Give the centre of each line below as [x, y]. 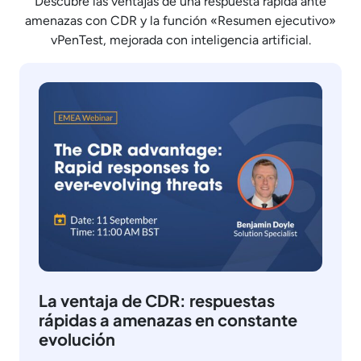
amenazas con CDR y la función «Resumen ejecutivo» [180, 21]
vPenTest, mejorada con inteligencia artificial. [180, 40]
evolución [77, 338]
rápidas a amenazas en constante [168, 319]
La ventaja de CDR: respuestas [157, 300]
